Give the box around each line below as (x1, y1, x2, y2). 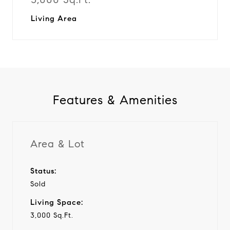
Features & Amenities (52, 92, 178, 108)
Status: (30, 166, 56, 176)
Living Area (31, 14, 77, 23)
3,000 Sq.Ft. (30, 210, 73, 220)
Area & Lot (30, 137, 85, 150)
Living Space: (30, 197, 83, 207)
